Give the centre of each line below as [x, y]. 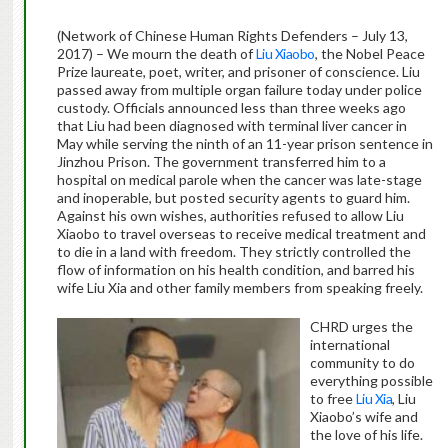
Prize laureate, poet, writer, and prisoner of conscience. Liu [238, 72]
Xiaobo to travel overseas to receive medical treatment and [241, 234]
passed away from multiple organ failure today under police [239, 90]
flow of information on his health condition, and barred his [235, 270]
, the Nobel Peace [369, 54]
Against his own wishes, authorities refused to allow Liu [230, 216]
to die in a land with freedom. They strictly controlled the [233, 252]
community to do [362, 363]
